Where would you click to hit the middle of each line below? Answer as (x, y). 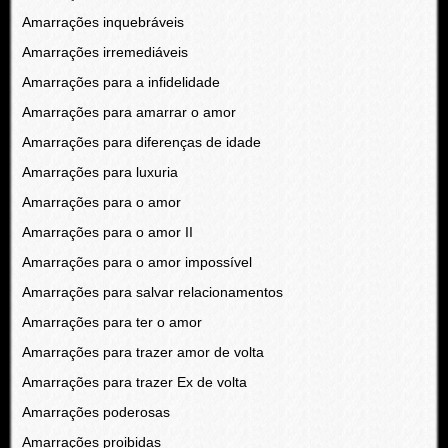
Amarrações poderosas (95, 412)
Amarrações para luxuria (99, 172)
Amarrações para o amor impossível (136, 262)
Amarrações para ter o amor (111, 322)
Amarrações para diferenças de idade (141, 142)
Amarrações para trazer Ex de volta (134, 382)
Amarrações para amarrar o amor (128, 112)
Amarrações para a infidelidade (120, 82)
